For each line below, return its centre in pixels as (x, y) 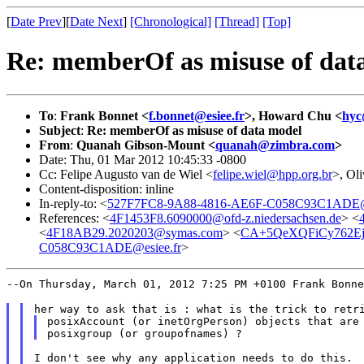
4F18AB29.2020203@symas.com (134, 232)
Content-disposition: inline (106, 188)
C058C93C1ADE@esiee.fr (110, 247)
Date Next (96, 22)
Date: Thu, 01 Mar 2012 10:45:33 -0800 (143, 159)
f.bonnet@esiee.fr (197, 115)
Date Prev (36, 22)
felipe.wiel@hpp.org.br (273, 174)
